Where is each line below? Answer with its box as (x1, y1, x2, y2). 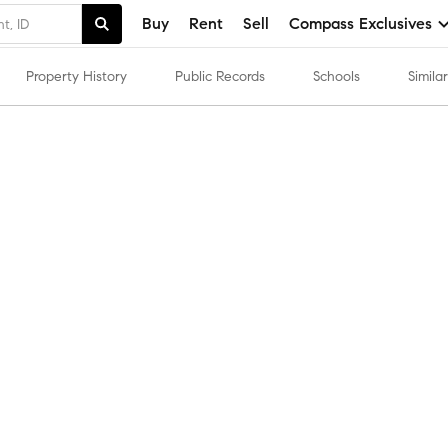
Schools (313, 68, 360, 85)
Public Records (175, 68, 265, 85)
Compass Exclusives (289, 13, 432, 33)
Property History (26, 68, 127, 85)
